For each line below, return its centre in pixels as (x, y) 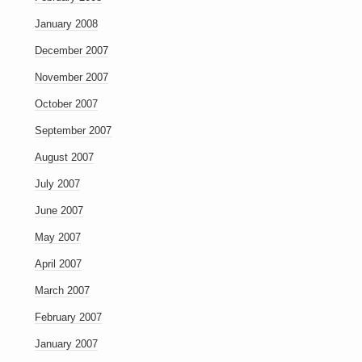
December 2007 (71, 51)
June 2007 (59, 210)
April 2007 (58, 264)
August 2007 (64, 157)
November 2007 (71, 77)
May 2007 (57, 237)
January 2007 (66, 344)
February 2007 (68, 317)
